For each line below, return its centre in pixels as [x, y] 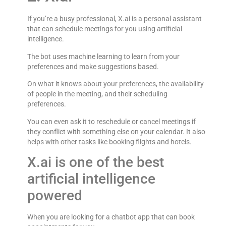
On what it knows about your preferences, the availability [115, 84]
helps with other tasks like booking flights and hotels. [109, 142]
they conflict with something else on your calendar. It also [116, 131]
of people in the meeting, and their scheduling [97, 94]
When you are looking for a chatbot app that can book [111, 217]
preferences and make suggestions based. [93, 66]
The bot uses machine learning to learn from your [103, 56]
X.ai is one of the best [95, 162]
